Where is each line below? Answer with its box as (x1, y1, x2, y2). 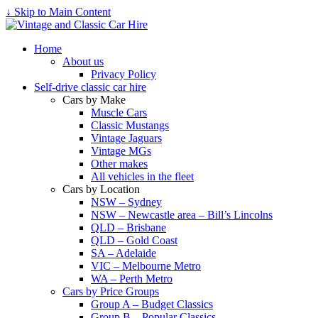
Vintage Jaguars (91, 132, 162, 144)
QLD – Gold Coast (91, 234, 177, 246)
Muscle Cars (91, 106, 147, 119)
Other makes (91, 158, 148, 170)
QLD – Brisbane (91, 221, 166, 234)
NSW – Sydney (91, 196, 162, 208)
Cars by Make (62, 94, 126, 106)
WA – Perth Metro (91, 273, 172, 285)
